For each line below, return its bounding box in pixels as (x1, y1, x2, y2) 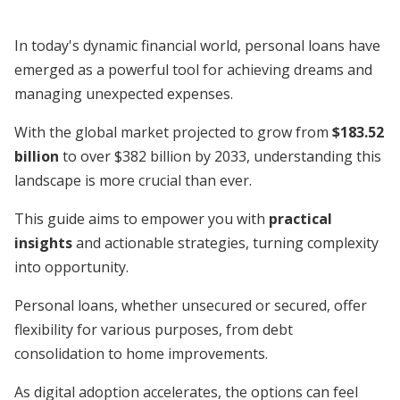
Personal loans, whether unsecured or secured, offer (14, 296, 367, 315)
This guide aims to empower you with (14, 209, 269, 229)
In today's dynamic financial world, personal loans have (14, 36, 380, 55)
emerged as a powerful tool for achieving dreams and (14, 60, 372, 79)
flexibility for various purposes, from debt (14, 320, 293, 339)
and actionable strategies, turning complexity (72, 233, 379, 253)
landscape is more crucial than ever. (14, 171, 252, 190)
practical (269, 209, 332, 229)
